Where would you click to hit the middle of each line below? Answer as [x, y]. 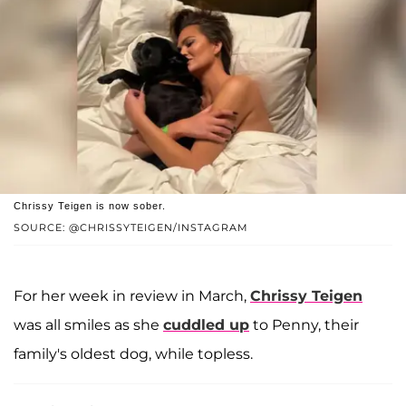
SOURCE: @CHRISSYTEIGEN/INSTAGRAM [131, 228]
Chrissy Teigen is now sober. [90, 206]
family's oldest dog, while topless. [133, 354]
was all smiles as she [88, 325]
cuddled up [206, 325]
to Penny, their [304, 325]
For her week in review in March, [132, 296]
